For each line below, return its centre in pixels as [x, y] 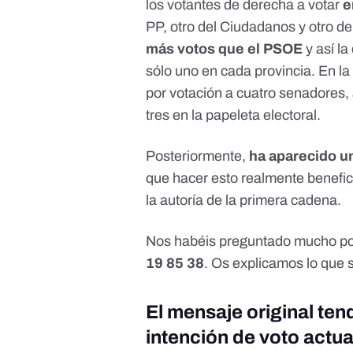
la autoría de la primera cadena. [244, 201]
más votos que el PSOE [226, 49]
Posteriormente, [198, 156]
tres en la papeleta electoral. [234, 115]
